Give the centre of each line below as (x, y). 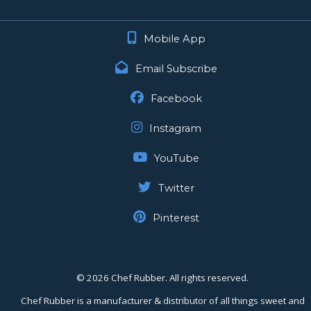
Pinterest (176, 218)
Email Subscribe (176, 68)
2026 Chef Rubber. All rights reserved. (168, 277)
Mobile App (174, 39)
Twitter (176, 188)
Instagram (175, 128)
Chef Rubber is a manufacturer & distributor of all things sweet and (162, 300)
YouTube (177, 158)
